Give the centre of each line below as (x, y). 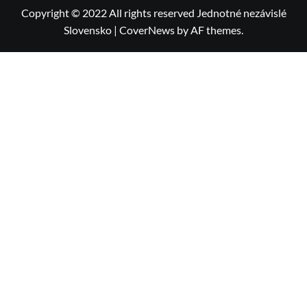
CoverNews (147, 30)
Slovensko (89, 30)
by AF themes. (209, 30)
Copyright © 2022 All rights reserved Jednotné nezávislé (153, 13)
